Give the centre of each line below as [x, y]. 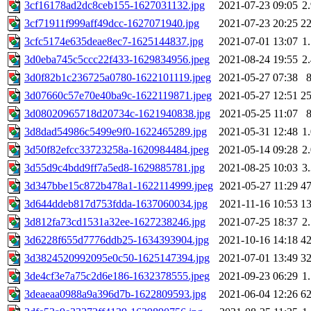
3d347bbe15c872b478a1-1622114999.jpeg [119, 186]
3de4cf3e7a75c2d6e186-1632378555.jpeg [117, 276]
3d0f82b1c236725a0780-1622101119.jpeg [118, 78]
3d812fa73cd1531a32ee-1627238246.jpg [115, 222]
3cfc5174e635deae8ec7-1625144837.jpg [114, 42]
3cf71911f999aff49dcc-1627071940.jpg [112, 24]
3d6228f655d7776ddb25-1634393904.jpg [117, 240]
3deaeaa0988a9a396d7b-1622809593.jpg [115, 294]
